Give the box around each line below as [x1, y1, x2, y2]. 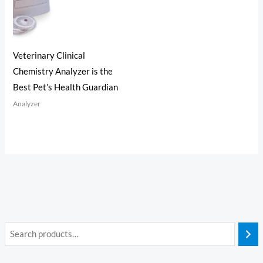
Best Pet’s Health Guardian [13, 82, 119, 93]
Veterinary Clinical [13, 50, 86, 61]
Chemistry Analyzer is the [13, 66, 113, 77]
